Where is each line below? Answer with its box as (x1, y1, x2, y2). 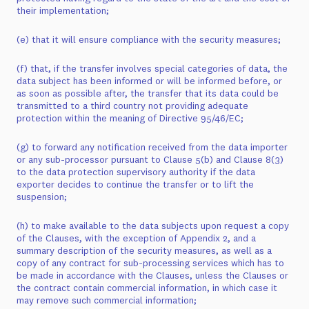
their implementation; (17, 4, 109, 17)
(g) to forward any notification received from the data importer (17, 141, 288, 153)
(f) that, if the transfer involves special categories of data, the (17, 62, 288, 74)
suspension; (17, 190, 67, 203)
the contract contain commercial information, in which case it (17, 281, 277, 294)
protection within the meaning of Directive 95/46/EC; (17, 112, 243, 124)
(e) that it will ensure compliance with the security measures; (17, 33, 281, 46)
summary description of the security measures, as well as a (17, 244, 272, 257)
